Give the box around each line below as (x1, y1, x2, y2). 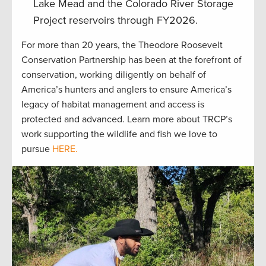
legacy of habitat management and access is (21, 99, 204, 111)
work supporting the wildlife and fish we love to (21, 128, 217, 141)
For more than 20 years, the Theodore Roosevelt (21, 39, 223, 52)
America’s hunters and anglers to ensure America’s (21, 84, 232, 96)
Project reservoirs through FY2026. (33, 14, 198, 27)
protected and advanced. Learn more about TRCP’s (21, 113, 232, 126)
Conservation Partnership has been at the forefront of (21, 54, 242, 66)
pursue (21, 143, 52, 156)
